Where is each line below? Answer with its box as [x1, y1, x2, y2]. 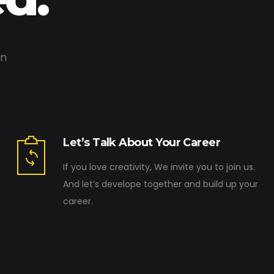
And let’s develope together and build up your [63, 178, 259, 190]
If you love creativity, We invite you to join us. [63, 161, 256, 173]
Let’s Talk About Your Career [63, 136, 221, 149]
